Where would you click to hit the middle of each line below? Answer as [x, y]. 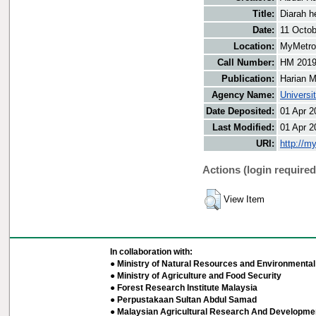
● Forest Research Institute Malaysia [183, 288]
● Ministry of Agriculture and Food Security [195, 276]
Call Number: [246, 63]
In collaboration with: [151, 252]
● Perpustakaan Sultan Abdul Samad [183, 300]
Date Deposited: [240, 111]
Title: [263, 14]
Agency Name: [243, 95]
